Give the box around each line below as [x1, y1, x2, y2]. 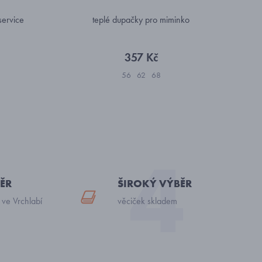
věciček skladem [118, 195, 177, 207]
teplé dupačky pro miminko [92, 13, 189, 26]
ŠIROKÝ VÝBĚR [118, 177, 192, 190]
